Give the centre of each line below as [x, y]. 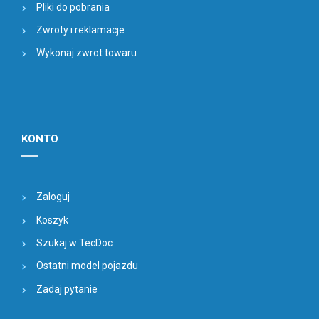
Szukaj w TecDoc [74, 243]
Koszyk [52, 220]
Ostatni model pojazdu [87, 266]
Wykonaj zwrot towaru [87, 53]
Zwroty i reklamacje [80, 30]
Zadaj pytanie [67, 289]
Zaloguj [53, 197]
